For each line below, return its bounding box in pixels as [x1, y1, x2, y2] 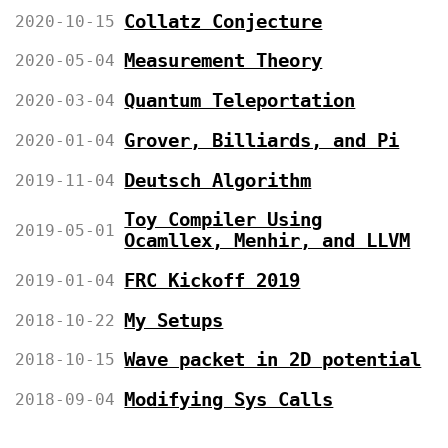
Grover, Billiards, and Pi [124, 129, 400, 151]
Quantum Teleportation [124, 90, 356, 112]
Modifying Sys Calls [124, 389, 334, 411]
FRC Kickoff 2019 [124, 270, 301, 292]
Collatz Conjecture [124, 10, 323, 32]
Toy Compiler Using [124, 209, 323, 231]
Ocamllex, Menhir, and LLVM [124, 230, 411, 252]
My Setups [124, 309, 224, 331]
